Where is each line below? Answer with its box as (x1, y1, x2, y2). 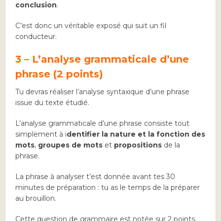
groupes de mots (38, 141, 103, 149)
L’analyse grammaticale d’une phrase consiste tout (15, 119, 190, 128)
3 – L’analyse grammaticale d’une (15, 53, 189, 65)
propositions (114, 141, 162, 149)
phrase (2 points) (15, 68, 104, 80)
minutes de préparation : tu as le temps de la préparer (15, 183, 200, 192)
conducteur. (15, 32, 57, 41)
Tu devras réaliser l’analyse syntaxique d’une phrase (15, 87, 190, 96)
